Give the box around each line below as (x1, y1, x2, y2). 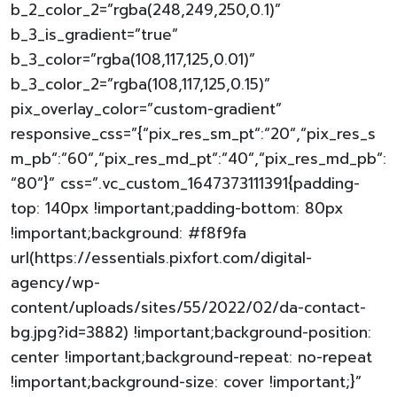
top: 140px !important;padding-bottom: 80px (11, 197, 343, 220)
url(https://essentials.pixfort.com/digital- (11, 246, 312, 269)
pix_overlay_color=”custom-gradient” (11, 97, 282, 121)
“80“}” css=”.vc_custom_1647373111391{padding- (11, 172, 360, 195)
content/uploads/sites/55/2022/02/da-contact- (11, 296, 366, 319)
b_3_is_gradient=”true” (11, 23, 178, 46)
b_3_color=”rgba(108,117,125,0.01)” (11, 48, 255, 71)
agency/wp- (11, 271, 100, 294)
